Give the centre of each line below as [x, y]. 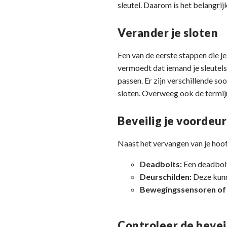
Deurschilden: [166, 177]
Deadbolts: [161, 164]
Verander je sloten [168, 33]
